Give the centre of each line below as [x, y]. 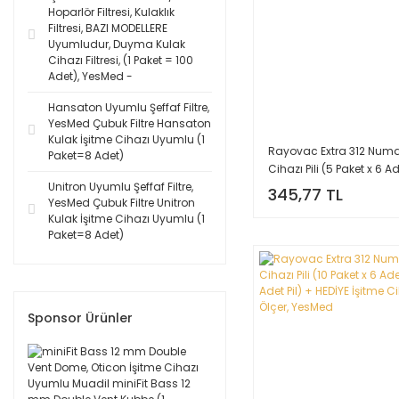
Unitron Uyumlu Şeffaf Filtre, [121, 187]
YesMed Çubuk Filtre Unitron [122, 203]
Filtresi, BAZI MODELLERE [108, 28]
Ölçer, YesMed [305, 204]
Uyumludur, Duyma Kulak [117, 44]
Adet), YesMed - [90, 76]
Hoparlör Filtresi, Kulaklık [111, 12]
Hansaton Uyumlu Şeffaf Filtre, [129, 107]
